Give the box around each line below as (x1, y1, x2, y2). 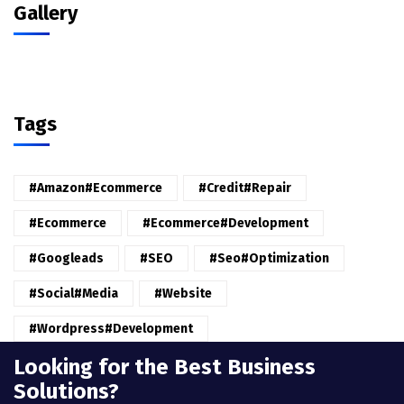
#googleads (29, 251, 104, 266)
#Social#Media (29, 286, 118, 301)
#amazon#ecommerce (29, 180, 162, 196)
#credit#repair (198, 180, 291, 196)
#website (154, 286, 212, 301)
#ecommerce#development (142, 216, 308, 231)
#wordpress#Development (29, 321, 193, 336)
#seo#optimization (209, 251, 329, 266)
